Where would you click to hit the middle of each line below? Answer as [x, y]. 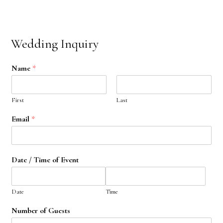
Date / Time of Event [45, 160]
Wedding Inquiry [55, 44]
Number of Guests [41, 211]
